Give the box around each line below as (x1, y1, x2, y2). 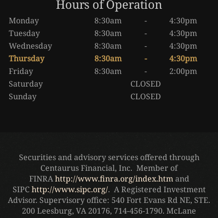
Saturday (9, 78, 43, 89)
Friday (9, 65, 33, 76)
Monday (9, 15, 39, 26)
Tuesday (9, 27, 40, 38)
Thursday (9, 53, 44, 64)
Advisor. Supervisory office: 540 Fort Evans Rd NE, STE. (8, 194, 210, 205)
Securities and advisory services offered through (18, 151, 200, 163)
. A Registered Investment (108, 183, 206, 195)
